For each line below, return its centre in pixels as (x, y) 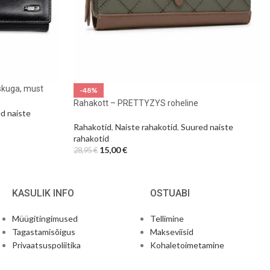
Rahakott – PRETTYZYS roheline (136, 103)
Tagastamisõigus (44, 231)
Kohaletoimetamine (187, 245)
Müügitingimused (45, 218)
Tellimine (167, 218)
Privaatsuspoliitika (46, 245)
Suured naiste (207, 127)
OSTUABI (170, 193)
